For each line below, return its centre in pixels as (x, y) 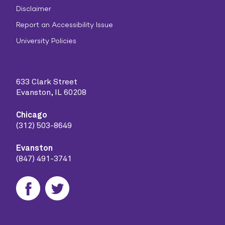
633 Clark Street (47, 82)
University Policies (46, 41)
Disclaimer (34, 9)
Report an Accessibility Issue (65, 25)
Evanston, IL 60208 (51, 92)
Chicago (32, 115)
